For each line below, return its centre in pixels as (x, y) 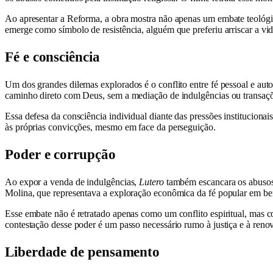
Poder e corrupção (60, 154)
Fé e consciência (52, 57)
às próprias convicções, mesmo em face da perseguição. (110, 127)
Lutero (151, 182)
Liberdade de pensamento (83, 252)
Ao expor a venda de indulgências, (72, 182)
